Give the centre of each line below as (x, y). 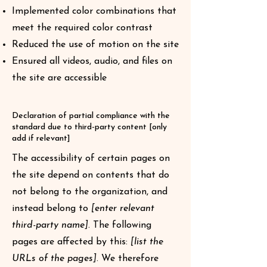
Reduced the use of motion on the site (95, 45)
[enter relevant (123, 209)
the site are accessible (59, 78)
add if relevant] (41, 139)
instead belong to (52, 209)
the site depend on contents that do (91, 175)
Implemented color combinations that (94, 11)
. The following (120, 225)
